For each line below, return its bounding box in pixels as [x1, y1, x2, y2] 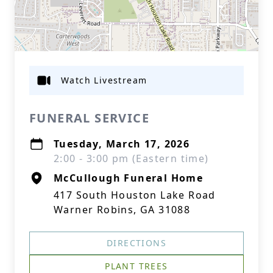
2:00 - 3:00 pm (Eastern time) [54, 152, 209, 165]
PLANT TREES [105, 260, 168, 272]
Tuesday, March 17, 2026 [54, 137, 190, 151]
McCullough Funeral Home [54, 171, 204, 185]
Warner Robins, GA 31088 [54, 203, 191, 216]
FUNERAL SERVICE [29, 110, 149, 126]
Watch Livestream [61, 74, 147, 86]
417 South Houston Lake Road [54, 188, 216, 202]
